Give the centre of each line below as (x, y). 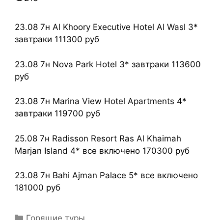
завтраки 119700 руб (57, 114)
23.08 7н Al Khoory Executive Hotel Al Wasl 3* (106, 27)
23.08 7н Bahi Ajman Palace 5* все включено (106, 176)
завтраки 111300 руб (57, 40)
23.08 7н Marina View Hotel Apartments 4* (101, 101)
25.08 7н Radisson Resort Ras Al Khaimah (98, 138)
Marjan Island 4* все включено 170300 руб (102, 151)
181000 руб (38, 188)
